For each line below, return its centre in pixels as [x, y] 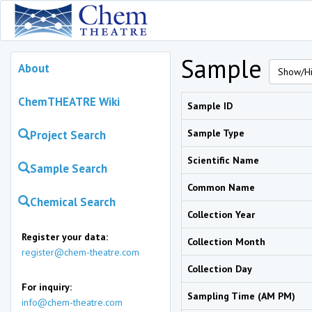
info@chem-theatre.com [72, 302]
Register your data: [65, 237]
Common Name [221, 187]
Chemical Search [73, 202]
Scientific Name [223, 160]
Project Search [68, 135]
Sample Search [69, 169]
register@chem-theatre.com [80, 252]
